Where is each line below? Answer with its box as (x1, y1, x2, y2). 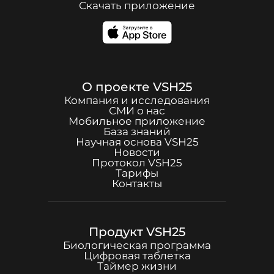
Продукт (89, 224, 146, 239)
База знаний (103, 125, 171, 138)
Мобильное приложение (68, 115, 206, 127)
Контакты (112, 177, 162, 190)
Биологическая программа (63, 239, 211, 251)
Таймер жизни (97, 260, 177, 272)
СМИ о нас (109, 105, 165, 117)
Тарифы (116, 167, 158, 179)
